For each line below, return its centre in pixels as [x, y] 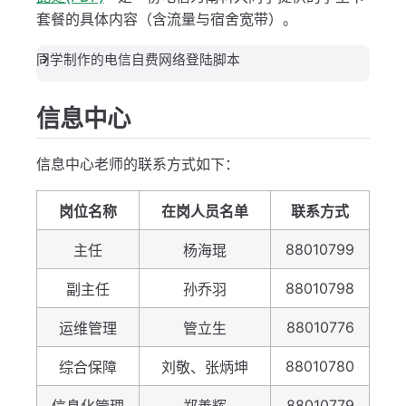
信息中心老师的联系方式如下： [138, 164]
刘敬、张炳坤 [205, 367]
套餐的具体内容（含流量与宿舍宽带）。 [167, 19]
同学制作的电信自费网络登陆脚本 [138, 60]
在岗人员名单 [205, 212]
